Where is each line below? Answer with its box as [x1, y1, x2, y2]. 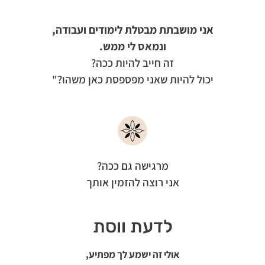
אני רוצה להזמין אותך [86, 175, 179, 190]
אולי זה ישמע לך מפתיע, [86, 247, 179, 261]
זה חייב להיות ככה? [91, 55, 174, 70]
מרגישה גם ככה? [96, 159, 169, 173]
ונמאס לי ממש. [99, 38, 166, 53]
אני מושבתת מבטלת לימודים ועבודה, [51, 22, 214, 37]
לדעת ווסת [92, 215, 173, 237]
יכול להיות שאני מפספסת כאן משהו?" [51, 72, 214, 86]
